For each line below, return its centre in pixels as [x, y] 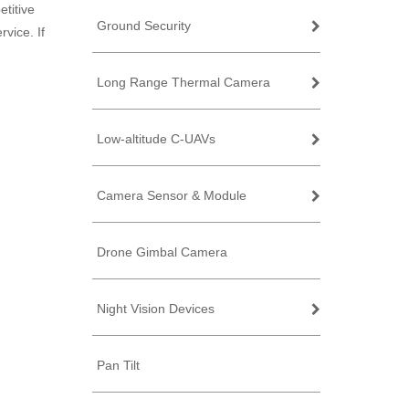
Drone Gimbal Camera [162, 252]
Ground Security [144, 26]
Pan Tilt [118, 365]
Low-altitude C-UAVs [156, 139]
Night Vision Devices [156, 309]
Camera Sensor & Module [172, 195]
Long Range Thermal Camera [184, 82]
